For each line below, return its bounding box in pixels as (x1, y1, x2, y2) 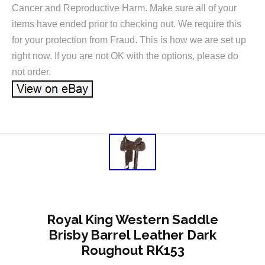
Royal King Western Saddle (47, 211, 218, 227)
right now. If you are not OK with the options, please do (12, 51, 238, 62)
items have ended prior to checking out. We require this (12, 19, 241, 30)
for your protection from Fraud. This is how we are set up (12, 35, 246, 46)
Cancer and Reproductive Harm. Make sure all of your (12, 3, 237, 14)
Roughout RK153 (80, 242, 185, 258)
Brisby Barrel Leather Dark (49, 227, 216, 243)
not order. (12, 67, 51, 77)
